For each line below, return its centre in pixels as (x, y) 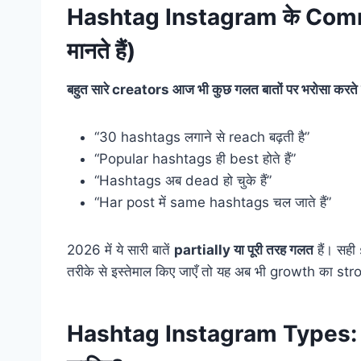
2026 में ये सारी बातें (120, 250)
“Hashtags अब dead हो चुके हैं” (183, 181)
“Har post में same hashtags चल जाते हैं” (213, 203)
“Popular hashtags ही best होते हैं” (195, 159)
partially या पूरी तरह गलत (244, 250)
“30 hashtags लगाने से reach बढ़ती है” (202, 137)
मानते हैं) (101, 51)
